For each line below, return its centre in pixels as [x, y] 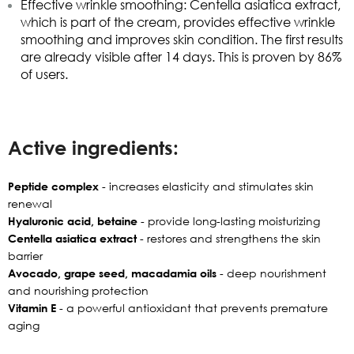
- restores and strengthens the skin [229, 238]
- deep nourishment [271, 273]
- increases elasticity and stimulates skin [206, 186]
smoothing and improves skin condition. [139, 39]
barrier [25, 255]
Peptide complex [53, 186]
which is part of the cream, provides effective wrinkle [178, 22]
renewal [30, 203]
